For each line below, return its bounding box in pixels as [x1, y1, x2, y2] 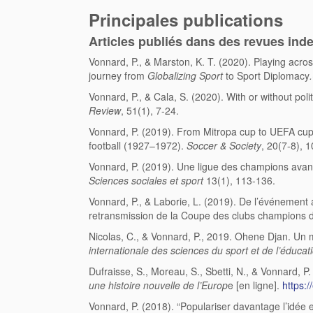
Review [89, 103, 121, 118]
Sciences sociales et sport [89, 173, 203, 188]
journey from [89, 68, 147, 83]
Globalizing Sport [147, 68, 223, 83]
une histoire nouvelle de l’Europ [89, 278, 228, 293]
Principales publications [89, 8, 283, 32]
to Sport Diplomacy [223, 68, 310, 83]
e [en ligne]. [228, 278, 282, 293]
